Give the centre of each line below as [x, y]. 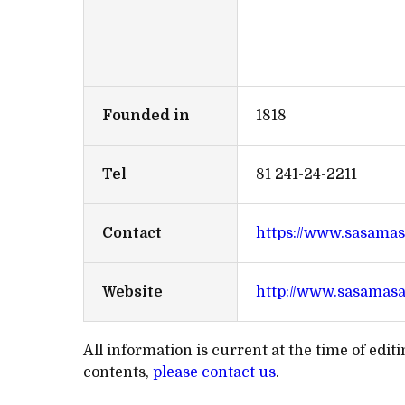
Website [132, 292]
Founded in [146, 116]
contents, [118, 373]
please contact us [214, 373]
